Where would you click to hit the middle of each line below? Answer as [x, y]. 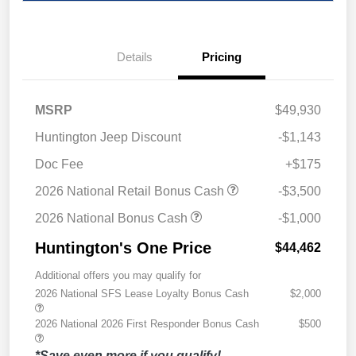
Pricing [222, 57]
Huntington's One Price [123, 248]
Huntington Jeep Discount [108, 137]
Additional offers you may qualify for [118, 276]
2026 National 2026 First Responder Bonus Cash [147, 324]
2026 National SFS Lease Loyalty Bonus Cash [142, 294]
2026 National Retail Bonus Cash [131, 192]
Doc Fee [59, 164]
